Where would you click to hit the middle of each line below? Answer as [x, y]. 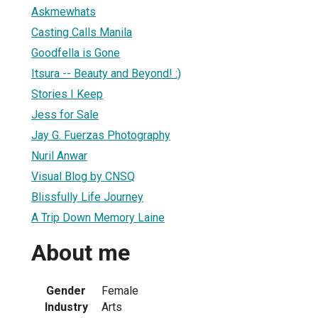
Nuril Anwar [59, 155]
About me [81, 253]
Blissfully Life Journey [87, 197]
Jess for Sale [65, 114]
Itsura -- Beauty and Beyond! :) [106, 73]
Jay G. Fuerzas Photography [101, 135]
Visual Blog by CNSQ [83, 176]
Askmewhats [64, 11]
